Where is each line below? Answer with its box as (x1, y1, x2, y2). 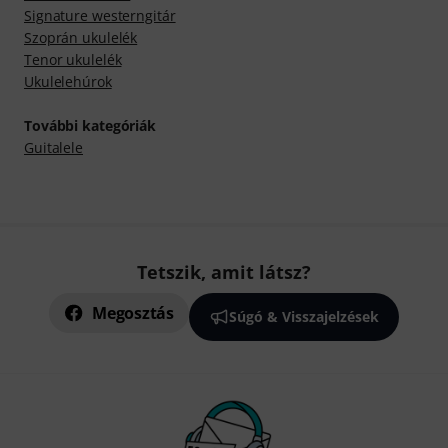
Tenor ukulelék (24, 50, 122, 70)
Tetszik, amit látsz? (137, 260, 311, 285)
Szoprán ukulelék (24, 28, 138, 48)
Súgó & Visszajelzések (228, 307, 379, 327)
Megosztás (92, 302, 174, 325)
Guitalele (24, 138, 83, 158)
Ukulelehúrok (24, 72, 112, 92)
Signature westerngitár (24, 6, 176, 26)
